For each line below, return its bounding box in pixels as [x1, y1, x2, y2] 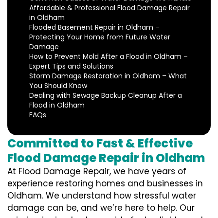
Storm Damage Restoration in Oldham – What [29, 71, 187, 81]
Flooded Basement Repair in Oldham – [29, 22, 160, 33]
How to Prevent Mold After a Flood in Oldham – [29, 52, 188, 62]
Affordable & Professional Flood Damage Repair [29, 3, 190, 13]
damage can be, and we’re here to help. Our [7, 202, 195, 214]
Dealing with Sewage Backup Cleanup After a [29, 91, 182, 101]
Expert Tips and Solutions [29, 61, 113, 72]
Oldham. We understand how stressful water [7, 190, 196, 202]
